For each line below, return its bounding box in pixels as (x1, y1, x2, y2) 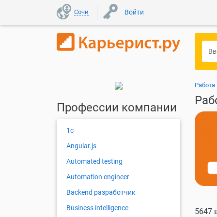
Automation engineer (66, 173, 129, 181)
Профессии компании (57, 101, 177, 115)
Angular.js (66, 142, 96, 150)
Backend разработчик (66, 188, 136, 197)
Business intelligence (66, 204, 128, 212)
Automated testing (66, 157, 123, 166)
